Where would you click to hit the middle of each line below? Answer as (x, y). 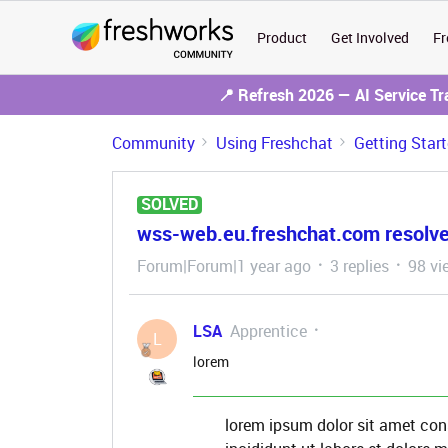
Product (282, 37)
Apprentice (268, 331)
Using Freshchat (274, 143)
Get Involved (370, 37)
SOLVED (169, 204)
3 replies (359, 266)
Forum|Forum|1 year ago (224, 266)
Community (153, 143)
